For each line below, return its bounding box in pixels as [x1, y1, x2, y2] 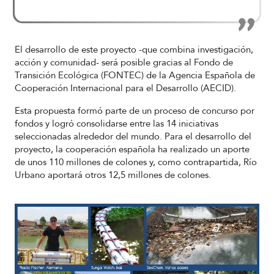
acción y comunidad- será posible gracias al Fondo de [15, 56, 233, 68]
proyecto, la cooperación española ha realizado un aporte [15, 143, 250, 155]
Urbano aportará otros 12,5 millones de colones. [15, 168, 211, 181]
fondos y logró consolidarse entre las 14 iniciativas [15, 117, 218, 130]
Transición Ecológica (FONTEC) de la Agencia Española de [15, 68, 255, 81]
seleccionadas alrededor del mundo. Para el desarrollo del [15, 130, 251, 143]
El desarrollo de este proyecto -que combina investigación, [15, 43, 253, 56]
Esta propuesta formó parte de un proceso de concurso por [15, 104, 254, 117]
